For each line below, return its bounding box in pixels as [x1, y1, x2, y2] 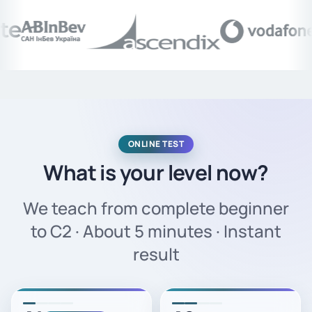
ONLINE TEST [127, 138, 185, 150]
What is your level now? [43, 158, 269, 187]
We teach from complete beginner [23, 196, 289, 220]
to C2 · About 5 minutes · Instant [31, 219, 281, 243]
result [132, 242, 180, 266]
